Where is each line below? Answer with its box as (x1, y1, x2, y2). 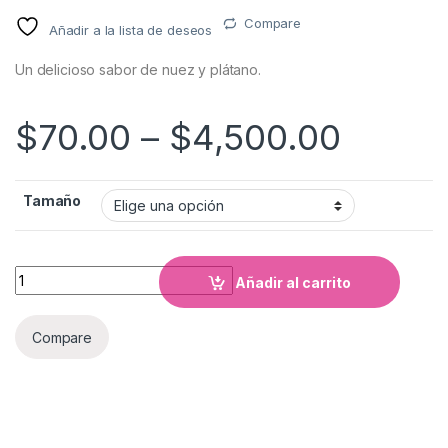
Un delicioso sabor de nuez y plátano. (15, 61, 261, 79)
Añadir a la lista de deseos (48, 22, 213, 39)
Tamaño (23, 192, 82, 210)
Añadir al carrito (235, 273, 352, 291)
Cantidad (14, 265, 79, 283)
